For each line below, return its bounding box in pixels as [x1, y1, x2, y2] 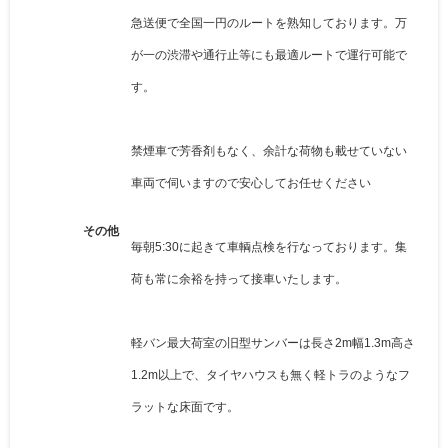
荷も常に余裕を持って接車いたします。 [131, 272, 347, 285]
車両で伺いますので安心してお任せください [131, 176, 371, 189]
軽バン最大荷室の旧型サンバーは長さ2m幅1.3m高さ [131, 336, 415, 349]
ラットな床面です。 [131, 400, 239, 413]
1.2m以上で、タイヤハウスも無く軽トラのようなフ [131, 368, 410, 381]
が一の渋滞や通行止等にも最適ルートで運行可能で [131, 48, 407, 61]
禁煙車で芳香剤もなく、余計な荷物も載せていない [131, 144, 407, 157]
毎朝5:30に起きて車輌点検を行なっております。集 [131, 240, 407, 253]
